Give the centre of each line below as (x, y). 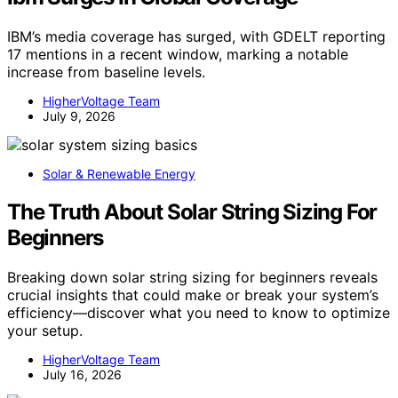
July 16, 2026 (82, 375)
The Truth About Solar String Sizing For (192, 212)
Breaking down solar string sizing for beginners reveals (192, 278)
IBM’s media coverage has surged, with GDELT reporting (196, 37)
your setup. (45, 331)
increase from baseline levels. (106, 72)
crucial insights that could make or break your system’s (193, 295)
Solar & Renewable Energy (119, 174)
